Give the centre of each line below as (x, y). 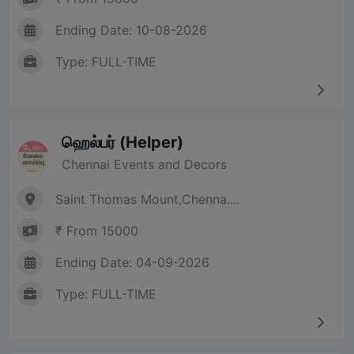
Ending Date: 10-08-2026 (131, 30)
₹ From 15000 (97, 231)
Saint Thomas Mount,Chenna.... (147, 200)
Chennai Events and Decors (144, 165)
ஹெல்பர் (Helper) (122, 143)
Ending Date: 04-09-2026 (132, 263)
